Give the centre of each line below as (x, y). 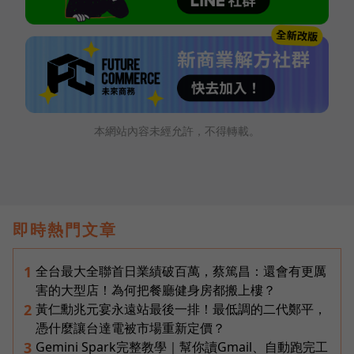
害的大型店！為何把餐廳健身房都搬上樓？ (156, 290)
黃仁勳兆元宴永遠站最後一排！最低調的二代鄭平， (181, 309)
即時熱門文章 (65, 229)
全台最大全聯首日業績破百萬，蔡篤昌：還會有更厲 (181, 271)
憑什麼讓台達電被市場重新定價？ (130, 328)
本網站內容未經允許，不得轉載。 (177, 130)
